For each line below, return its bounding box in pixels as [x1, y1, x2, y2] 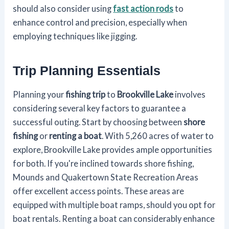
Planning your [13, 89, 66, 100]
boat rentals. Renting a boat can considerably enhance [13, 214, 215, 224]
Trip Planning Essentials [13, 63, 161, 78]
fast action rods [113, 4, 174, 14]
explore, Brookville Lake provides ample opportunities [13, 145, 213, 155]
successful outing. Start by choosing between [13, 117, 184, 127]
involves [173, 89, 206, 100]
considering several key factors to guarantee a [13, 103, 187, 113]
